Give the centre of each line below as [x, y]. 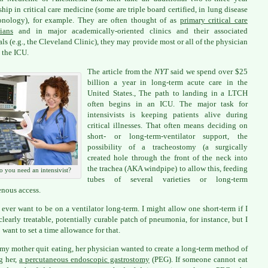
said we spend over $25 [208, 71]
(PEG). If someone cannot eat [199, 260]
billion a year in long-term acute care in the [167, 82]
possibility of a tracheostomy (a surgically [167, 147]
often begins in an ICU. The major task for [167, 103]
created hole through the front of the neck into [167, 157]
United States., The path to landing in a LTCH [167, 93]
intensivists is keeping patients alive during [167, 114]
